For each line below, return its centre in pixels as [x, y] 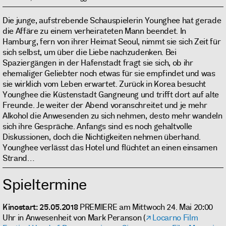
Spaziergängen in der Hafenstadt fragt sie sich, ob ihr [98, 63]
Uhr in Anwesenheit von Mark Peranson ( [74, 217]
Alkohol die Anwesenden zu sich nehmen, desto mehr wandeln [112, 116]
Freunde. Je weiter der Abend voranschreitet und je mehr [105, 105]
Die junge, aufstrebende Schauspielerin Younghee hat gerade [112, 20]
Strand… [18, 158]
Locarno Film [175, 217]
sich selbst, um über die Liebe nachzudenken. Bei [90, 52]
